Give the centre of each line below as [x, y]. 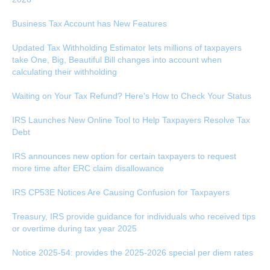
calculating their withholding [64, 72]
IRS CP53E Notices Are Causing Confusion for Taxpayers [121, 193]
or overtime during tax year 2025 [74, 229]
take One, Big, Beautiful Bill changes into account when [117, 60]
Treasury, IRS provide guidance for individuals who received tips [134, 217]
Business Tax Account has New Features [89, 24]
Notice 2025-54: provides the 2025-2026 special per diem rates [133, 253]
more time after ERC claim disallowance [88, 168]
